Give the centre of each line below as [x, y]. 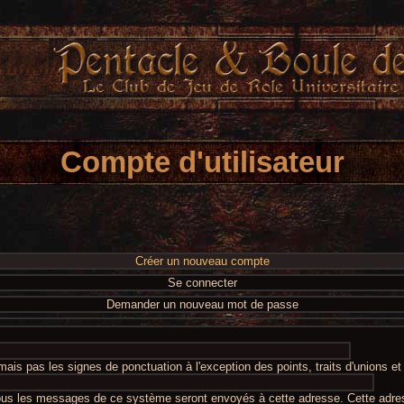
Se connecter [202, 283]
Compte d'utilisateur [202, 162]
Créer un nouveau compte [202, 261]
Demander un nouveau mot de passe [202, 304]
